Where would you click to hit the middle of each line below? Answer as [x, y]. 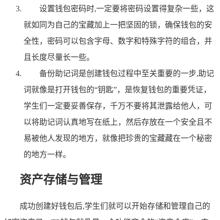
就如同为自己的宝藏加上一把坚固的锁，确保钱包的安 [118, 25]
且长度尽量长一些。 [59, 57]
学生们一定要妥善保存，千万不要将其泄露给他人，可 [118, 106]
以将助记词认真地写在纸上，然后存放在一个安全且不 [118, 122]
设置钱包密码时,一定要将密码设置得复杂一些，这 [127, 8]
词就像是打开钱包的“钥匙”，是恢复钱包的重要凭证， [117, 89]
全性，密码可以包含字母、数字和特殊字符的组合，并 [118, 41]
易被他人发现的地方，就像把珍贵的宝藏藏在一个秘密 [118, 138]
